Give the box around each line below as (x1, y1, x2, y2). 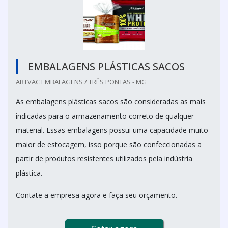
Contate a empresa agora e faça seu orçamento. (16, 190, 179, 200)
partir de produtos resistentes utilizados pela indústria (16, 153, 192, 163)
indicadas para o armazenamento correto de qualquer (16, 110, 194, 121)
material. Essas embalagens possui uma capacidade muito (16, 125, 208, 135)
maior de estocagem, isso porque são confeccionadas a (16, 139, 202, 149)
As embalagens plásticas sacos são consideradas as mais (16, 96, 206, 106)
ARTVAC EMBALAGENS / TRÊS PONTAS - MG (16, 77, 147, 87)
